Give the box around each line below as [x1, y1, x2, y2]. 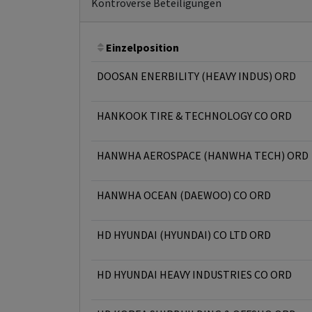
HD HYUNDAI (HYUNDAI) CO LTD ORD [97, 228, 271, 242]
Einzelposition [104, 40, 179, 54]
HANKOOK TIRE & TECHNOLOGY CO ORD [97, 109, 292, 123]
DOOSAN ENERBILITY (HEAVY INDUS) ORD [97, 69, 296, 83]
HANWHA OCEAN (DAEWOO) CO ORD [97, 188, 271, 202]
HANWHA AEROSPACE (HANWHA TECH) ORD [97, 148, 309, 162]
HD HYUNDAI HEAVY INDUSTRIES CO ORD [97, 267, 292, 281]
